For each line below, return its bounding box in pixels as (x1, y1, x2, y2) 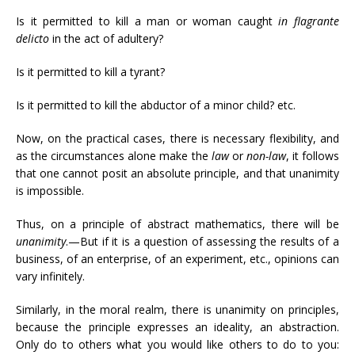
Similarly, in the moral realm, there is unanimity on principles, (16, 302, 339, 317)
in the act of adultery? (49, 31, 163, 46)
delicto (16, 31, 49, 46)
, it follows (285, 148, 340, 163)
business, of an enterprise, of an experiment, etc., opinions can (16, 251, 339, 266)
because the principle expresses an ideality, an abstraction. (16, 319, 339, 334)
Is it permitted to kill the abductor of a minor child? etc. (16, 97, 296, 113)
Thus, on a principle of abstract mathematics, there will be (16, 216, 339, 231)
